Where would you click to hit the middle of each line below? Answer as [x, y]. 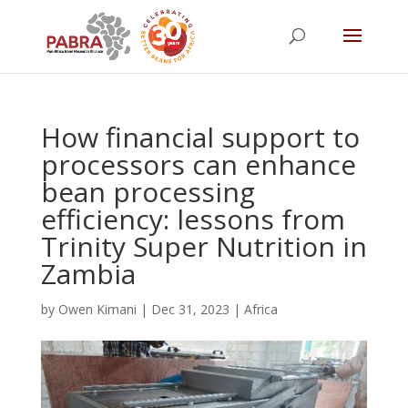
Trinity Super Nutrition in [204, 246]
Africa [260, 309]
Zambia [88, 274]
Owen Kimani [97, 309]
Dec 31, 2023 [190, 309]
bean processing [148, 192]
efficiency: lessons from [193, 219]
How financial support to [200, 137]
